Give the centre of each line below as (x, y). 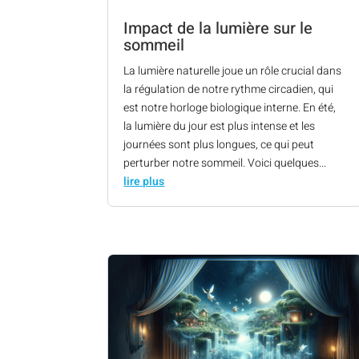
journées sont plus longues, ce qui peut (219, 144)
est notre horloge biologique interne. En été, (230, 107)
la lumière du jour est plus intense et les (220, 126)
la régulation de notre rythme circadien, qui (229, 89)
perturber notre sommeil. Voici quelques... (225, 163)
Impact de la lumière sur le (218, 28)
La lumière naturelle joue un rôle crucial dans (233, 71)
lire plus (144, 181)
